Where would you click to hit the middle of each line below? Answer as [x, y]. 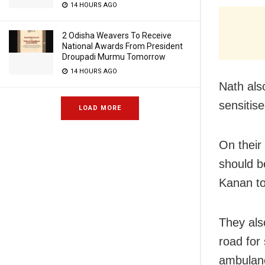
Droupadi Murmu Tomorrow [114, 57]
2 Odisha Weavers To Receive [117, 35]
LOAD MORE [100, 108]
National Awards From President [122, 46]
